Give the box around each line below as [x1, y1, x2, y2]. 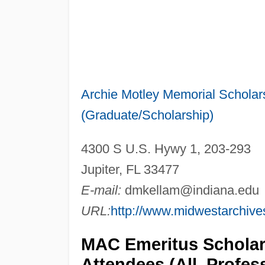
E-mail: [80, 182, 121, 198]
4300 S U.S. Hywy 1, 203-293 [80, 141, 251, 156]
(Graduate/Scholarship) [80, 107, 214, 122]
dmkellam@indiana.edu [124, 182, 259, 198]
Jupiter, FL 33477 [80, 161, 179, 177]
